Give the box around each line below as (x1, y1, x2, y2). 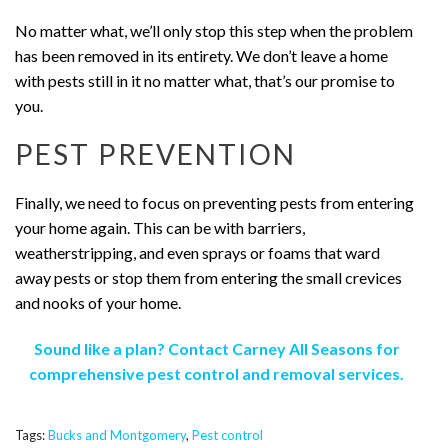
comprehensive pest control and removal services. (29, 363, 404, 383)
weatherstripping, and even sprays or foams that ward (15, 243, 380, 263)
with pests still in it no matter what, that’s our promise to (15, 70, 395, 90)
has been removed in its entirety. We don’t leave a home (15, 45, 388, 65)
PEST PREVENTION (15, 137, 297, 172)
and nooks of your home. (15, 293, 181, 313)
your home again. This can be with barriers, (15, 218, 305, 238)
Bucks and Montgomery (48, 426, 186, 443)
